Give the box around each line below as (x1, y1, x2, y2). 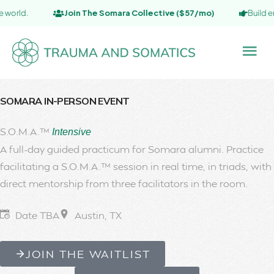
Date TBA (15, 208, 59, 221)
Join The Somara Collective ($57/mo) (35, 8, 186, 18)
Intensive (52, 126, 91, 137)
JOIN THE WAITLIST (26, 246, 150, 261)
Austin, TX (75, 208, 122, 221)
